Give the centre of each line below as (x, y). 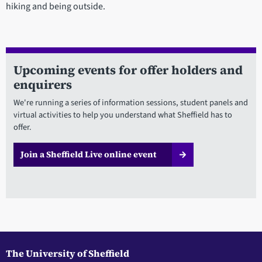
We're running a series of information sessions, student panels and (130, 103)
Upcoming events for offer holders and (128, 70)
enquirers (42, 85)
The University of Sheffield (68, 253)
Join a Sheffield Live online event (88, 155)
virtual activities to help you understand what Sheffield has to (123, 115)
